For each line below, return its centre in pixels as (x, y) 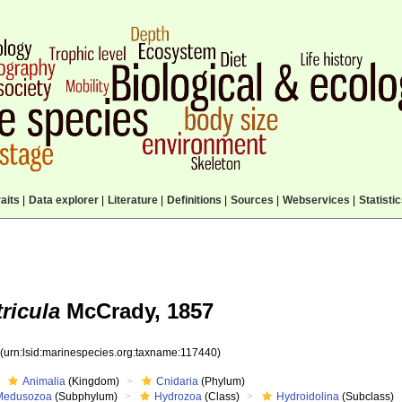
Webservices (316, 200)
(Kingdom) (93, 381)
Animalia (44, 381)
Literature (132, 200)
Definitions (194, 200)
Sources (252, 200)
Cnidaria (178, 381)
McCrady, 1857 (137, 311)
